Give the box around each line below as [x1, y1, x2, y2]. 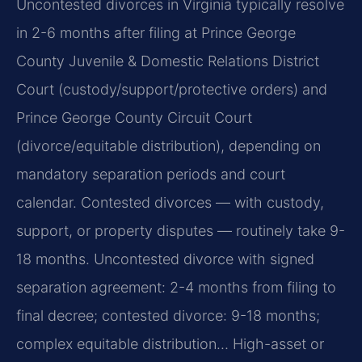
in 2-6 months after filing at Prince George [16, 23, 296, 41]
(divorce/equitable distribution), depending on [16, 137, 321, 154]
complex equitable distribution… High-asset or [16, 335, 324, 352]
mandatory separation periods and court [16, 165, 285, 183]
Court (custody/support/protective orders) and [16, 80, 327, 98]
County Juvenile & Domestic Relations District [16, 52, 319, 69]
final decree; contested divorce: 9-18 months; [16, 306, 320, 324]
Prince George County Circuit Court [16, 108, 252, 126]
